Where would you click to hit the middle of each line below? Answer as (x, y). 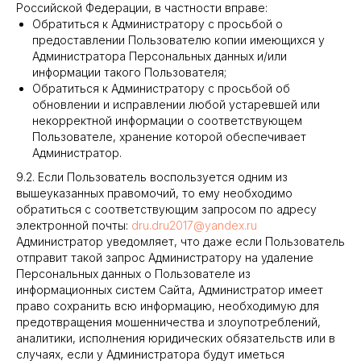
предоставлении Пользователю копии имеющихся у (178, 40)
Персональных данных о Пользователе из (133, 274)
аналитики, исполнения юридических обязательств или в (176, 338)
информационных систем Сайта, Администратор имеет (170, 290)
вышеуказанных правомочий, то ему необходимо (154, 193)
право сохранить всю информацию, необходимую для (168, 306)
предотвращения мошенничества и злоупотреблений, (168, 322)
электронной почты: (74, 225)
